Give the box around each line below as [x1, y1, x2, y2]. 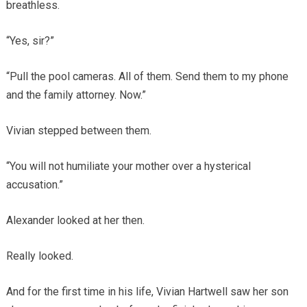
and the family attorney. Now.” [5, 88, 146, 101]
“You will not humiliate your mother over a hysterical [5, 159, 251, 173]
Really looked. [5, 249, 73, 262]
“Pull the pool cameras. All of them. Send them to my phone [5, 69, 288, 83]
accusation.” [5, 177, 63, 191]
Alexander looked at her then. [5, 213, 145, 227]
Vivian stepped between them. [5, 123, 151, 137]
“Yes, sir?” [5, 34, 54, 47]
